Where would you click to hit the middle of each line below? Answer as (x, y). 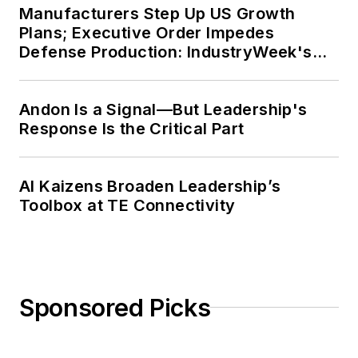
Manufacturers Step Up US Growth (157, 13)
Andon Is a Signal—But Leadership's (163, 109)
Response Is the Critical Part (132, 128)
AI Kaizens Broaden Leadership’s (150, 186)
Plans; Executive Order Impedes (147, 32)
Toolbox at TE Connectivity (127, 205)
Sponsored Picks (115, 307)
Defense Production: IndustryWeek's (166, 52)
